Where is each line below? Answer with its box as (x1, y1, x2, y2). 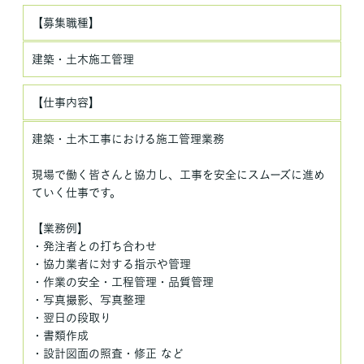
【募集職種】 (32, 16, 100, 28)
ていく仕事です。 (32, 186, 121, 198)
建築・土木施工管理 (32, 53, 134, 65)
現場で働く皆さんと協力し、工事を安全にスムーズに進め (32, 168, 325, 180)
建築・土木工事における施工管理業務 (32, 132, 224, 145)
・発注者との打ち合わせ (32, 240, 157, 252)
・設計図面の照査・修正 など (32, 347, 184, 359)
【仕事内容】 (32, 96, 100, 108)
